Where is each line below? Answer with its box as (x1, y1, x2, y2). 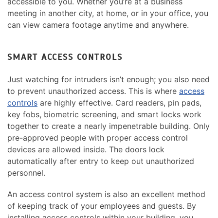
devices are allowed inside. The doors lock (7, 144, 164, 154)
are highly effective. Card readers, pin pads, (37, 97, 201, 108)
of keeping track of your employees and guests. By (7, 200, 196, 211)
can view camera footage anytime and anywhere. (7, 19, 189, 30)
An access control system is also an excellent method (7, 189, 205, 199)
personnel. (7, 167, 45, 178)
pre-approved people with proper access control (7, 132, 188, 143)
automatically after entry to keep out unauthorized (7, 156, 194, 166)
